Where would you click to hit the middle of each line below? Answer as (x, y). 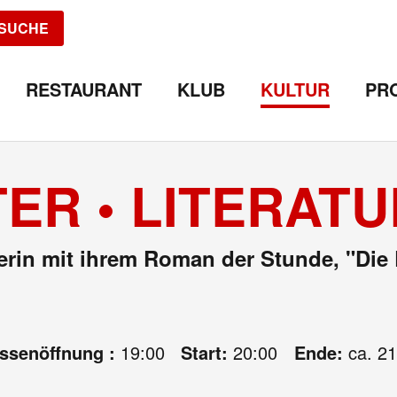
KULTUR (295, 89)
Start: (207, 352)
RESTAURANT (84, 89)
